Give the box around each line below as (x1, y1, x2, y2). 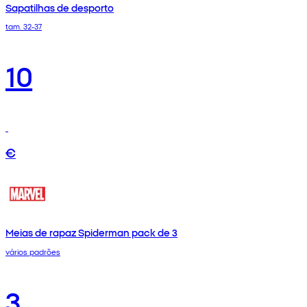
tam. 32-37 (5, 21, 42, 32)
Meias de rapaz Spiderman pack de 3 (5, 225, 177, 240)
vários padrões (5, 245, 60, 257)
